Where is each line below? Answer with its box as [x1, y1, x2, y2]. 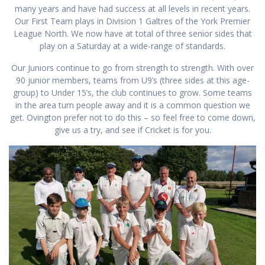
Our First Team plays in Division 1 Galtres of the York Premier [15, 15, 250, 27]
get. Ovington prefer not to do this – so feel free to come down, [9, 111, 256, 123]
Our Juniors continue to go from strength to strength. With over [11, 62, 254, 73]
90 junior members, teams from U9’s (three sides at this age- [15, 74, 250, 86]
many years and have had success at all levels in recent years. [15, 2, 250, 14]
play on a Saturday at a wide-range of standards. [40, 40, 225, 51]
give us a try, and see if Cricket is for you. [54, 124, 211, 135]
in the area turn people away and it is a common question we [15, 99, 250, 111]
